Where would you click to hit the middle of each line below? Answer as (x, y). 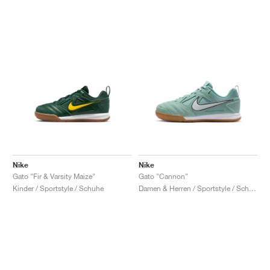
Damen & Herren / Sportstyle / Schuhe (253, 188)
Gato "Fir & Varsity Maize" (54, 176)
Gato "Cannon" (163, 176)
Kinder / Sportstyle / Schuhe (58, 188)
